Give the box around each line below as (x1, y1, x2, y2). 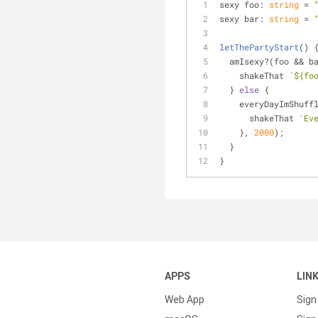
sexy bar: (219, 13, 269, 24)
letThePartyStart (219, 41, 299, 53)
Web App (165, 293, 204, 306)
